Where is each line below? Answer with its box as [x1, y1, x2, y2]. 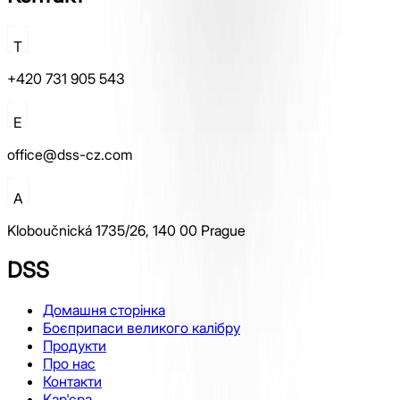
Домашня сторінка [43, 300, 165, 319]
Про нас [43, 354, 96, 372]
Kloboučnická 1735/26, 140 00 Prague [7, 221, 246, 239]
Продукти [43, 336, 106, 354]
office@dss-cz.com [7, 146, 133, 163]
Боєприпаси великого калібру [43, 318, 240, 337]
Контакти [43, 371, 102, 390]
